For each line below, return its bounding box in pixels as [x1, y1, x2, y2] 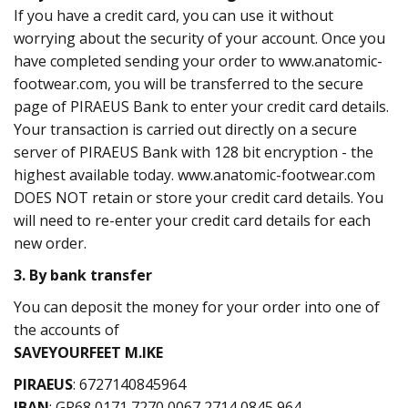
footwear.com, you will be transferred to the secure [14, 74, 363, 94]
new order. [14, 233, 87, 253]
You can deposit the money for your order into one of [14, 297, 380, 317]
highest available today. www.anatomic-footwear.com [14, 165, 375, 185]
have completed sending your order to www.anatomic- [14, 51, 382, 71]
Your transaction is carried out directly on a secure [14, 119, 357, 139]
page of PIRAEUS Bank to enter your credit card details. [14, 97, 389, 117]
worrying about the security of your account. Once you [14, 28, 385, 48]
